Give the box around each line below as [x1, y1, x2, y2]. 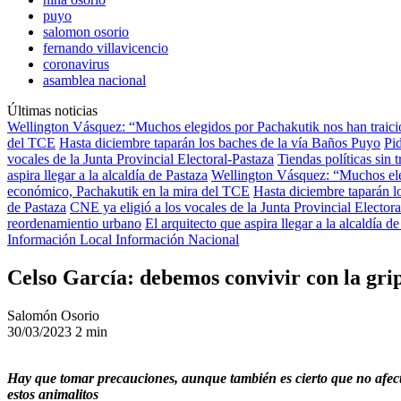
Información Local [7, 232, 115, 247]
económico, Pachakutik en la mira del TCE [7, 183, 250, 199]
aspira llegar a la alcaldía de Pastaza [7, 167, 208, 183]
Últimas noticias [7, 103, 98, 118]
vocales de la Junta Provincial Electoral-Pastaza [7, 151, 274, 166]
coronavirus [43, 56, 109, 72]
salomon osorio [43, 24, 129, 39]
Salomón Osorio [7, 307, 99, 323]
